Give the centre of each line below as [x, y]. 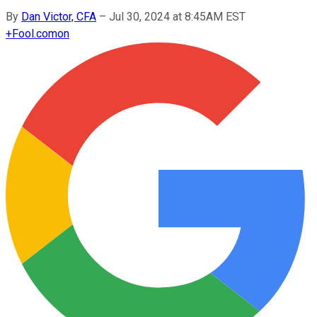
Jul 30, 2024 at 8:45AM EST [177, 16]
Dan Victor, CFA [59, 16]
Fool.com [35, 33]
